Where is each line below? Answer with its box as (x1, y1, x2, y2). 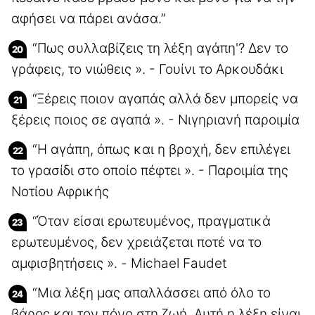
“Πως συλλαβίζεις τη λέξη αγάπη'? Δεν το (32, 39, 288, 56)
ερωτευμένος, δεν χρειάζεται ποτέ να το (11, 233, 262, 250)
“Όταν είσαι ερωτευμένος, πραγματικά (32, 212, 271, 229)
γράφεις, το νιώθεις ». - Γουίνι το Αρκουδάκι (11, 60, 283, 77)
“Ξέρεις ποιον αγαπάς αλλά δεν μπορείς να (32, 90, 298, 107)
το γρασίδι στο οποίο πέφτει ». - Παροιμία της (11, 162, 288, 179)
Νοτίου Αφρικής (11, 183, 109, 200)
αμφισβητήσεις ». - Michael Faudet (11, 255, 227, 271)
